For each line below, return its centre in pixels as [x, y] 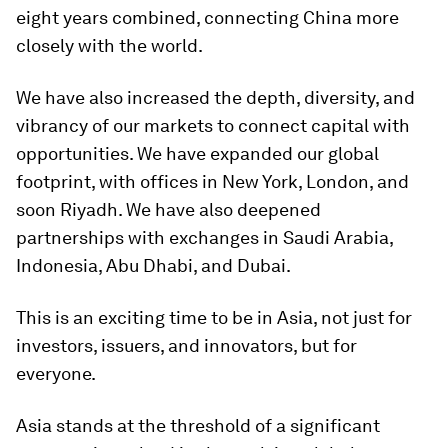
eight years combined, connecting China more [207, 17]
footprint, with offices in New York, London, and [212, 181]
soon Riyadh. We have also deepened [168, 209]
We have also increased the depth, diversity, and [215, 97]
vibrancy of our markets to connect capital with [213, 125]
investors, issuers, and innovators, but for [186, 345]
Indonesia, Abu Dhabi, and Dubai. [153, 265]
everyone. [56, 373]
